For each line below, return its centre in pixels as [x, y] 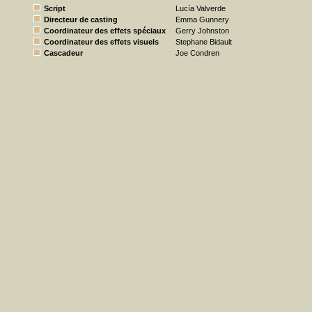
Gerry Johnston [202, 31]
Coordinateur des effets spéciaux [105, 31]
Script [55, 8]
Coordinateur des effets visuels [101, 42]
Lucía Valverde [201, 8]
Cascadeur [63, 53]
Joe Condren [197, 53]
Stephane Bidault [204, 42]
